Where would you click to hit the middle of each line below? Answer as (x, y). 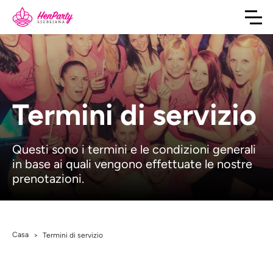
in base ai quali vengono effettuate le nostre (132, 164)
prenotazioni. (48, 179)
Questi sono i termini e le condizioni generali (134, 149)
